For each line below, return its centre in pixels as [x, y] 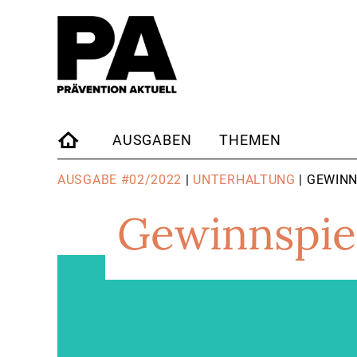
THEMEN [251, 140]
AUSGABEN [152, 140]
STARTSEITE [101, 173]
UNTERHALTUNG [244, 179]
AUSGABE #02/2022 [120, 179]
